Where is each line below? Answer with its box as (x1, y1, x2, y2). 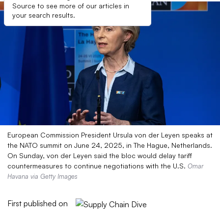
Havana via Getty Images (7, 172, 78, 180)
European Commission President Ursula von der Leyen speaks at (7, 131, 213, 139)
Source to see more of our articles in (12, 1, 129, 10)
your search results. (12, 11, 75, 19)
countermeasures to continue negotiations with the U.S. (7, 162, 188, 170)
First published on (7, 198, 68, 208)
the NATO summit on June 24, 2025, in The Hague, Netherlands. (7, 141, 212, 149)
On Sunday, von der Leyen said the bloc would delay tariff (7, 151, 192, 160)
